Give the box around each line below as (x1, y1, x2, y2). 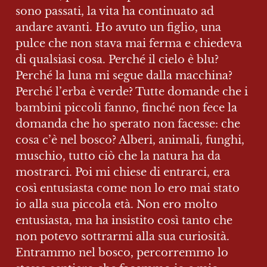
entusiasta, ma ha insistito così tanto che (15, 214, 232, 227)
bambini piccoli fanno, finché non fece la (15, 101, 237, 114)
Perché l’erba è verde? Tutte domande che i (15, 85, 248, 98)
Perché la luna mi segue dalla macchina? (15, 69, 232, 82)
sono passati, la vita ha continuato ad (15, 5, 214, 18)
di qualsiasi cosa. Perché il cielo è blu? (15, 53, 219, 66)
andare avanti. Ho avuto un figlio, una (15, 21, 221, 34)
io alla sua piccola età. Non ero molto (15, 198, 218, 211)
